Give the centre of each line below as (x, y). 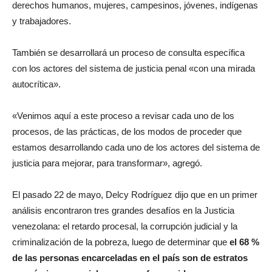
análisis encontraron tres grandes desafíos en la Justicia (123, 210)
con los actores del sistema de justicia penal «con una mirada (134, 68)
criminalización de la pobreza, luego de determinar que (120, 242)
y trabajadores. (42, 21)
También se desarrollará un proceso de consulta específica (128, 52)
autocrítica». (36, 84)
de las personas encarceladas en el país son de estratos (130, 257)
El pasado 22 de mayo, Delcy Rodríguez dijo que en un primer (135, 194)
